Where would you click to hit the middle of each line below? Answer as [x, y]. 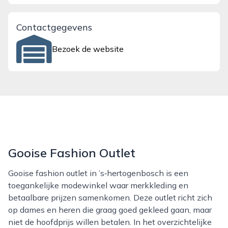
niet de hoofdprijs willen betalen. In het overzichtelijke [110, 222]
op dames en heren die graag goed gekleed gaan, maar [110, 210]
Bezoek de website [88, 49]
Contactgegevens [54, 27]
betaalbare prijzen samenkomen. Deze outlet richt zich [110, 197]
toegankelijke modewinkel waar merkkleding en [98, 185]
